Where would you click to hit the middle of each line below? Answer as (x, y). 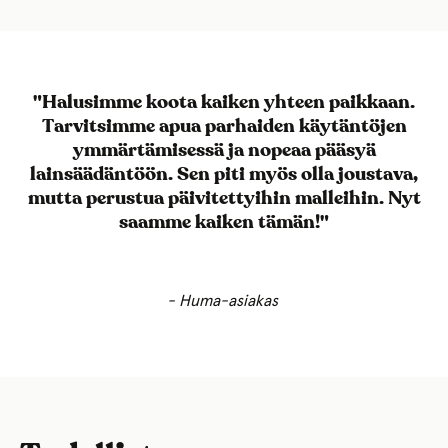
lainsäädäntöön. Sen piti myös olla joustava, (224, 175)
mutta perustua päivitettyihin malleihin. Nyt (224, 199)
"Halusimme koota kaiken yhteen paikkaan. (224, 103)
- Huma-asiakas (224, 301)
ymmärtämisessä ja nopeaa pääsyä (224, 151)
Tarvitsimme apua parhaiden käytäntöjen (224, 127)
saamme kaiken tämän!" (224, 223)
